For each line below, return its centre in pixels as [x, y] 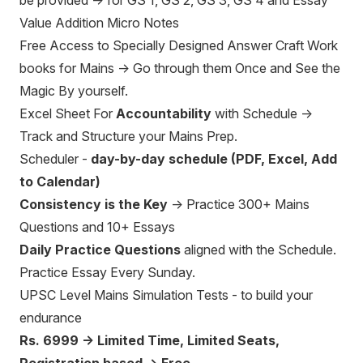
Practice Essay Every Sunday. [109, 272]
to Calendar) [62, 181]
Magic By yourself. [74, 91]
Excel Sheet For [68, 113]
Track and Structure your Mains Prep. [128, 136]
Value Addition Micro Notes [99, 23]
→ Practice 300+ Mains [239, 204]
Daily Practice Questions [100, 250]
